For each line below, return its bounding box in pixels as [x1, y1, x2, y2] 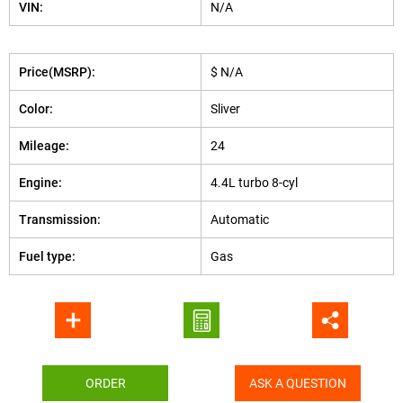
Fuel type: [19, 249, 76, 264]
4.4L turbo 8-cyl [210, 175, 298, 190]
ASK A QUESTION [249, 376, 346, 390]
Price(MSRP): [19, 65, 95, 79]
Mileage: [19, 139, 69, 153]
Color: [19, 102, 53, 116]
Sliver [210, 102, 240, 116]
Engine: [19, 175, 62, 190]
